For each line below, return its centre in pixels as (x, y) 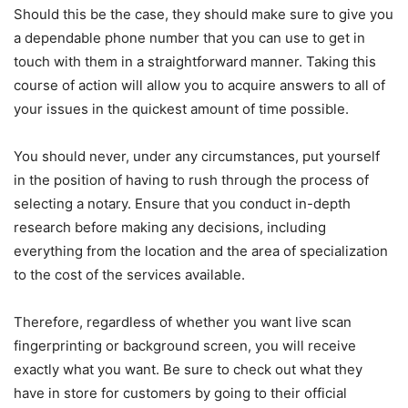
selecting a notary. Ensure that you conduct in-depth (182, 204)
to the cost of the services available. (129, 275)
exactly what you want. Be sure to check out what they (188, 370)
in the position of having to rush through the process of (191, 180)
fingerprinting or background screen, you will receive (185, 346)
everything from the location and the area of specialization (201, 251)
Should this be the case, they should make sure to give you (204, 15)
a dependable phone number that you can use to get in (189, 38)
